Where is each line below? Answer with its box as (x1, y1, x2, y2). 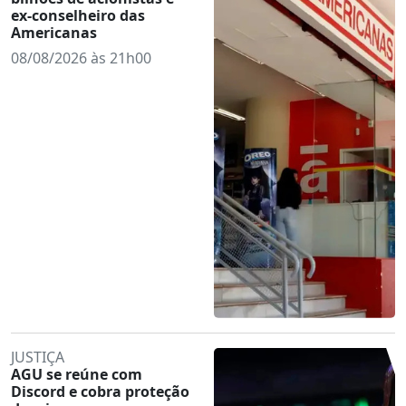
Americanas (11, 22, 97, 43)
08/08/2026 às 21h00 (11, 47, 151, 68)
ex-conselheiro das (11, 5, 145, 25)
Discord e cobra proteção (11, 381, 189, 401)
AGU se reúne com (11, 363, 142, 384)
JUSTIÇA (11, 346, 64, 367)
